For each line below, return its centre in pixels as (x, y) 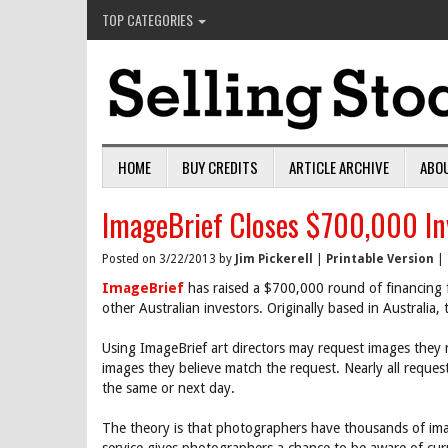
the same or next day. (168, 388)
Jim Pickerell (274, 259)
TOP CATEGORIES (149, 19)
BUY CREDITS (220, 167)
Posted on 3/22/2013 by (168, 259)
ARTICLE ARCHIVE (339, 167)
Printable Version (380, 259)
